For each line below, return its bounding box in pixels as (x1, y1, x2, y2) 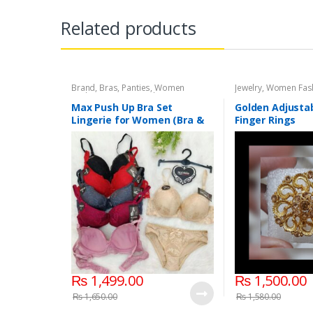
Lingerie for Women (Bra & (71, 113, 204, 127)
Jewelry (234, 82, 263, 94)
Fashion (71, 90, 103, 103)
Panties (122, 82, 151, 94)
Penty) (71, 126, 104, 140)
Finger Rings (234, 113, 296, 127)
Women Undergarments (105, 90, 202, 103)
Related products (61, 16, 196, 41)
